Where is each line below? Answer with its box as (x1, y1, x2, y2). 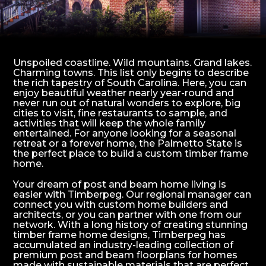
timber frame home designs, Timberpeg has (13, 229, 226, 240)
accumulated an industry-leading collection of (13, 239, 234, 251)
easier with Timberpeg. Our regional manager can (13, 188, 252, 200)
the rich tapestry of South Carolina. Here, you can (13, 77, 247, 89)
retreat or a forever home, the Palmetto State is (13, 138, 243, 150)
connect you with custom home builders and (13, 198, 229, 210)
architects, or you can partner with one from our (13, 208, 242, 220)
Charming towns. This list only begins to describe (13, 67, 249, 79)
